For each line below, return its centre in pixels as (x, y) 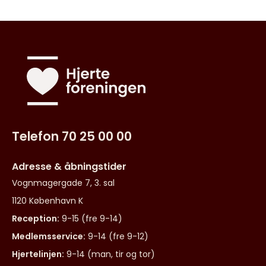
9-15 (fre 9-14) (92, 219)
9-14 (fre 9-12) (118, 237)
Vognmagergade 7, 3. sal (63, 183)
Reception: (36, 219)
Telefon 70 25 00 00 (72, 137)
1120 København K (47, 201)
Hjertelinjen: (38, 254)
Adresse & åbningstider (69, 167)
